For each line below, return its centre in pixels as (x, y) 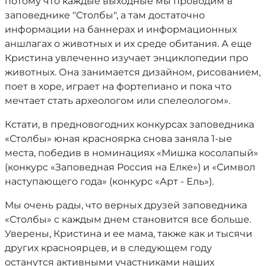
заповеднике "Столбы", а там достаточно (105, 15)
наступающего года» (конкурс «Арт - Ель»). (109, 181)
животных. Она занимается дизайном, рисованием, (133, 72)
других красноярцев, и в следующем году (108, 248)
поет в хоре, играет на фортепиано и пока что (118, 86)
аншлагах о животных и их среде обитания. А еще (128, 44)
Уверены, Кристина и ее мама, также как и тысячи (129, 234)
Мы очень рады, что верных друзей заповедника (126, 205)
